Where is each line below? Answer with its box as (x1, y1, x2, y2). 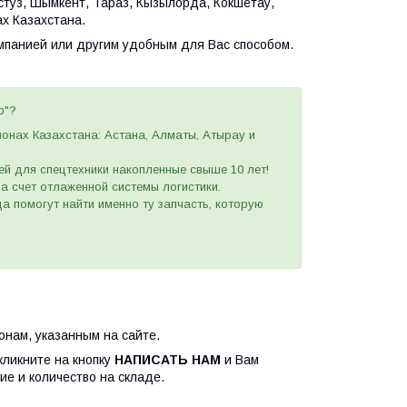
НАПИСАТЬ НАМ (114, 352, 221, 367)
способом (230, 37, 290, 52)
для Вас (181, 37, 230, 52)
